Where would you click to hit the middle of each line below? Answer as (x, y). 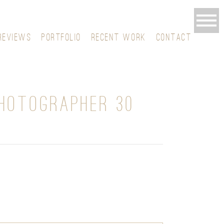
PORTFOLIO (61, 37)
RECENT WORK (119, 37)
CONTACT (174, 37)
